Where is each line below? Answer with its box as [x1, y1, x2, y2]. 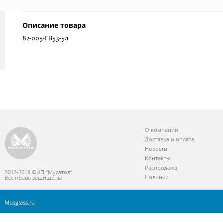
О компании [145, 126, 178, 134]
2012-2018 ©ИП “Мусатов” [4, 168, 72, 176]
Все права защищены [4, 174, 62, 182]
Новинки [145, 173, 169, 181]
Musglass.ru [4, 199, 35, 207]
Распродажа [145, 164, 177, 172]
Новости [145, 145, 167, 153]
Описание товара [22, 20, 86, 30]
